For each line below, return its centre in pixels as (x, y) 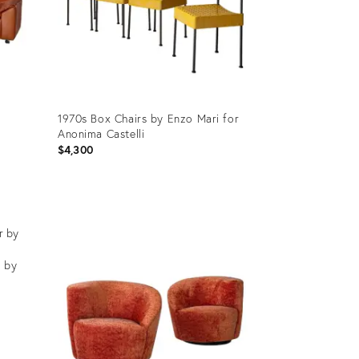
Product (76, 213)
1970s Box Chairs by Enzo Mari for (148, 118)
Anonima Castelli (101, 133)
